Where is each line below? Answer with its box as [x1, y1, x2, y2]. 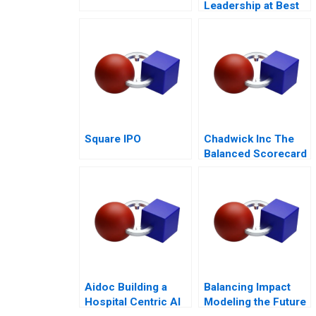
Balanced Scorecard [204, 147, 307, 160]
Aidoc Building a [85, 280, 167, 293]
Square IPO [85, 132, 141, 145]
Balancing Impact [204, 280, 291, 293]
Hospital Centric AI [85, 295, 181, 308]
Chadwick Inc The [204, 132, 294, 145]
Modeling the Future [204, 295, 306, 308]
